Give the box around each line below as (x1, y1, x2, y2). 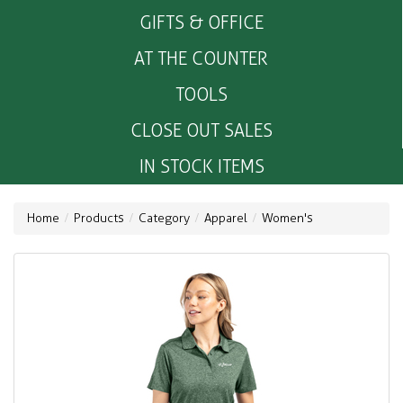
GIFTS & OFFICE (139, 12, 264, 34)
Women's (262, 210, 313, 227)
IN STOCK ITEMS (139, 156, 264, 178)
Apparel (204, 210, 247, 227)
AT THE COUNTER (134, 48, 268, 70)
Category (139, 210, 190, 227)
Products (74, 210, 124, 227)
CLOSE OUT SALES (130, 120, 273, 142)
